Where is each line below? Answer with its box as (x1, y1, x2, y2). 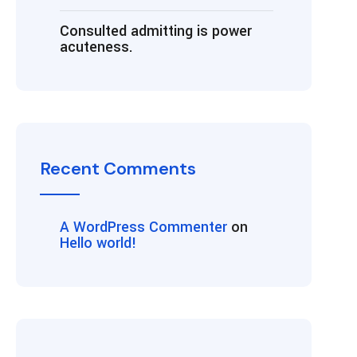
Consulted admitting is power (60, 21, 252, 41)
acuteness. (60, 37, 133, 57)
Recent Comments (40, 157, 196, 180)
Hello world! (60, 233, 137, 253)
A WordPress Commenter (60, 217, 227, 237)
